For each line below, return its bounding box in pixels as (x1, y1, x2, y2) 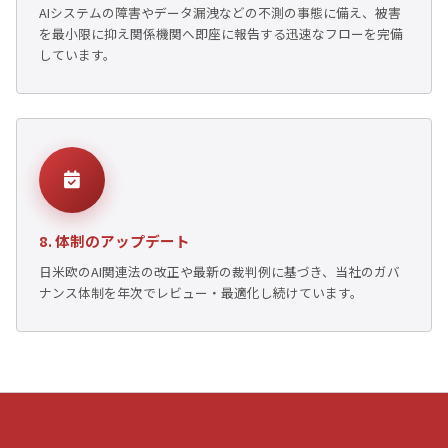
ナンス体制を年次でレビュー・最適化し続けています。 (39, 282, 363, 302)
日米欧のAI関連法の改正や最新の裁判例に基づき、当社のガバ (39, 261, 400, 281)
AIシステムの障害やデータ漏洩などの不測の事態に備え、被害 (39, 2, 401, 22)
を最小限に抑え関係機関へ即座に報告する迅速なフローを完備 (39, 23, 403, 43)
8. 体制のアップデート (39, 229, 190, 251)
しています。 (39, 44, 116, 64)
